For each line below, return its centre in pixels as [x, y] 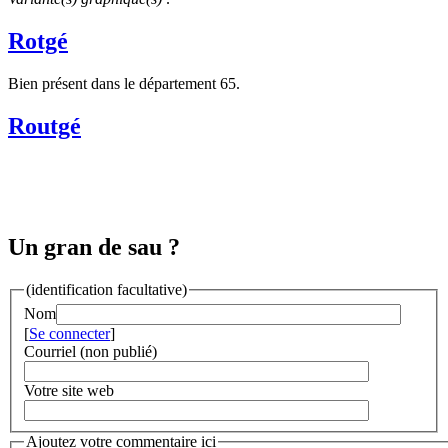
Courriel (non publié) [90, 352]
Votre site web [69, 391]
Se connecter [69, 334]
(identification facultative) [106, 289]
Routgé [44, 126]
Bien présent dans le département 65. [124, 84]
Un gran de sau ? [94, 246]
